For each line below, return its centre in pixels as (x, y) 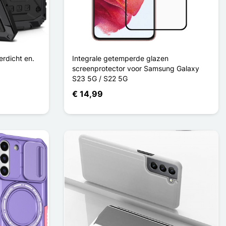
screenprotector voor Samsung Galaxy (136, 68)
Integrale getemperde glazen (120, 58)
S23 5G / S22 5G (100, 78)
